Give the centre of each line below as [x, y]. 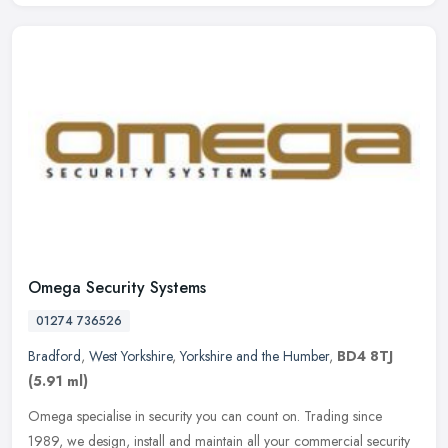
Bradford [54, 355]
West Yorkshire [130, 355]
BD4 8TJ [365, 355]
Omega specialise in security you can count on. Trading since [205, 415]
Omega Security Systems [117, 287]
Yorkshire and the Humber [254, 355]
